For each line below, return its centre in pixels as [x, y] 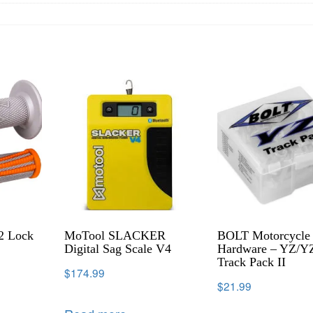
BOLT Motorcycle [264, 235]
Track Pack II [252, 262]
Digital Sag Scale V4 [118, 248]
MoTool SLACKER [115, 235]
